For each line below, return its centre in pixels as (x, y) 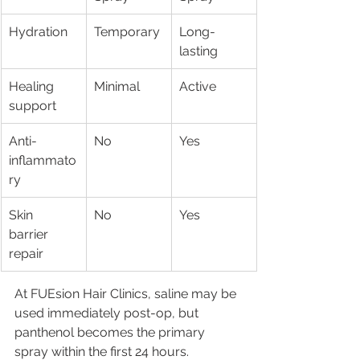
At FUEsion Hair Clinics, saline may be (127, 293)
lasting (198, 51)
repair (26, 253)
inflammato (43, 160)
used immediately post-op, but (108, 313)
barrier (30, 234)
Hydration (38, 31)
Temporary (127, 31)
